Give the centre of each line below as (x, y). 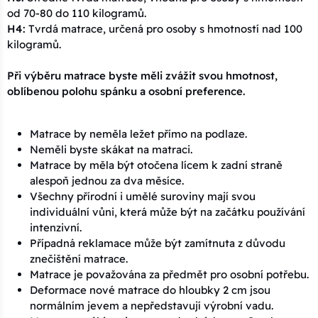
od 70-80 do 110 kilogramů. (77, 13)
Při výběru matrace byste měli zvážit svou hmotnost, (142, 76)
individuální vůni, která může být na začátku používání (168, 212)
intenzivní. (56, 228)
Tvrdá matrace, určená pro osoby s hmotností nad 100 (164, 29)
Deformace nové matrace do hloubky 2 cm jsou (150, 290)
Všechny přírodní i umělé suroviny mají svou (143, 197)
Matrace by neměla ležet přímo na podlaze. (138, 134)
